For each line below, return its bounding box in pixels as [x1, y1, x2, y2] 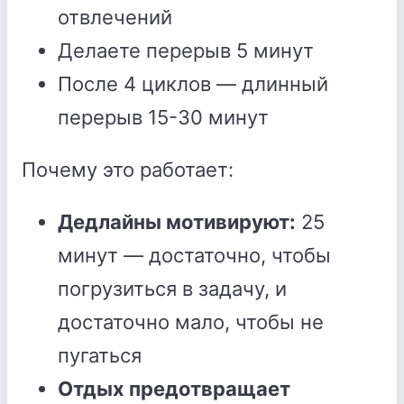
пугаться [58, 344, 142, 367]
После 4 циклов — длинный [58, 72, 328, 96]
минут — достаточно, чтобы [58, 243, 331, 267]
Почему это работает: [22, 158, 234, 181]
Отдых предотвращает [58, 377, 290, 400]
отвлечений [58, 5, 172, 29]
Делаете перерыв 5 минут [58, 39, 314, 62]
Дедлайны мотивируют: [58, 210, 296, 234]
